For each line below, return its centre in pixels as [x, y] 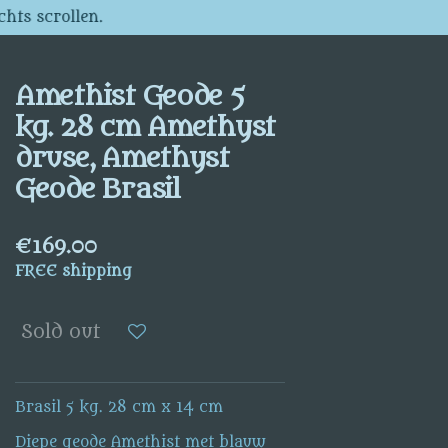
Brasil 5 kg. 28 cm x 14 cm [119, 407]
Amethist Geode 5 [130, 96]
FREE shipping [74, 272]
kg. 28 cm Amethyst [145, 127]
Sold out [61, 331]
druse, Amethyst [122, 158]
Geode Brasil [97, 189]
